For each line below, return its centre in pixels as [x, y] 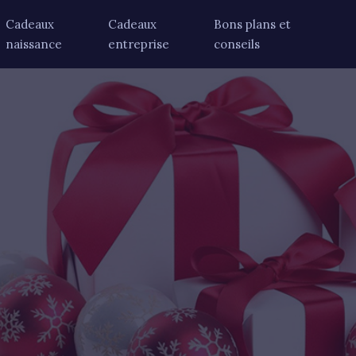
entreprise [138, 44]
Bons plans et [253, 24]
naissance [34, 44]
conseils [237, 44]
